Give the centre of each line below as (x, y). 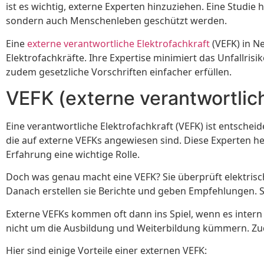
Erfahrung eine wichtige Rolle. (73, 155)
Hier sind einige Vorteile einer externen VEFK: (106, 251)
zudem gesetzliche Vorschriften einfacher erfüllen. (119, 72)
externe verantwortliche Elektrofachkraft (118, 43)
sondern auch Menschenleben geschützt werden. (116, 21)
